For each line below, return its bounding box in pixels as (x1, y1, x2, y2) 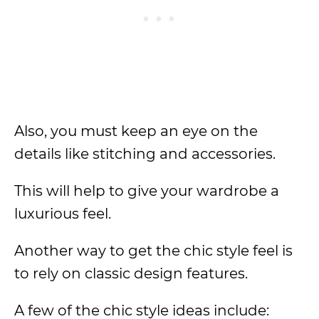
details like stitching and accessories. (14, 145, 276, 162)
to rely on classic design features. (14, 265, 251, 282)
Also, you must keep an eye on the (14, 122, 258, 140)
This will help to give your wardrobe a (14, 182, 279, 199)
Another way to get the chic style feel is (14, 242, 293, 259)
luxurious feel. (14, 205, 111, 222)
